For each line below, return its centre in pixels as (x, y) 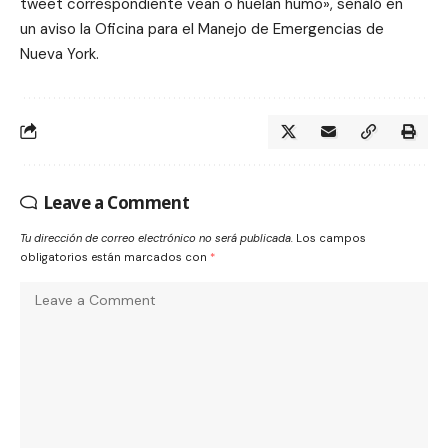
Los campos (331, 237)
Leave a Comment (116, 202)
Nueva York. (59, 53)
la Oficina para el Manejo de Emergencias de (230, 28)
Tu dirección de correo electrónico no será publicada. (156, 237)
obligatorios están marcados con (115, 256)
